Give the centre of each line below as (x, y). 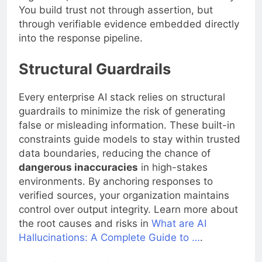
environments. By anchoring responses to (116, 182)
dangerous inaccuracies (78, 168)
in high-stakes (173, 168)
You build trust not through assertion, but (116, 10)
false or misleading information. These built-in (127, 125)
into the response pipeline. (81, 38)
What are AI (179, 224)
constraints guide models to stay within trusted (130, 139)
